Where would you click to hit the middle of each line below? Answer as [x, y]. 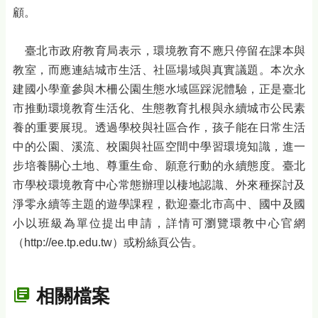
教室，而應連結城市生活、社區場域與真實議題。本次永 [159, 70]
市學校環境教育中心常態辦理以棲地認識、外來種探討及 [159, 185]
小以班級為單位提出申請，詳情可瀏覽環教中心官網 [159, 224]
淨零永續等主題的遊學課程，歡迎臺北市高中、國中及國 [159, 204]
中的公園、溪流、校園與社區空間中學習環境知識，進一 [159, 147]
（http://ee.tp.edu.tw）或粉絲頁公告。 [108, 243]
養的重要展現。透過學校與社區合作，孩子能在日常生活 [159, 128]
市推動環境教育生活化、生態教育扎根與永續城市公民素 [159, 109]
